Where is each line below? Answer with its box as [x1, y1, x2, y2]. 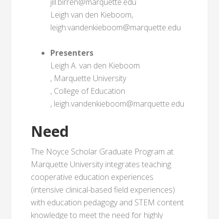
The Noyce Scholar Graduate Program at [31, 146, 174, 157]
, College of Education [50, 86, 126, 96]
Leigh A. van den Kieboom [50, 60, 140, 71]
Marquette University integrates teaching [31, 159, 172, 170]
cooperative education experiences [31, 172, 154, 182]
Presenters [50, 47, 94, 58]
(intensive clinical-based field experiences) [31, 184, 175, 195]
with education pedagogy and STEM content [31, 197, 184, 208]
